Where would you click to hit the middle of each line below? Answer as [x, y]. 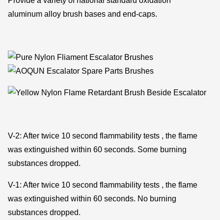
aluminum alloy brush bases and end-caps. [83, 14]
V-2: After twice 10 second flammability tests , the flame [103, 136]
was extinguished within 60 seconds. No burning [92, 198]
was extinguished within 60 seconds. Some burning [97, 149]
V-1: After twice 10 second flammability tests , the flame [103, 185]
